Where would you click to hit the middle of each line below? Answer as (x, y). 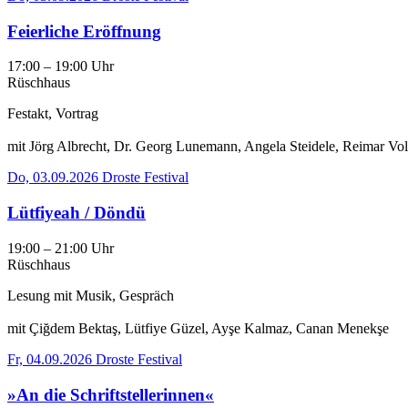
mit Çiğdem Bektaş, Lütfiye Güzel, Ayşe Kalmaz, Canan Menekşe (198, 328)
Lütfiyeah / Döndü (76, 213)
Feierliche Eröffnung (84, 31)
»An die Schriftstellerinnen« (111, 394)
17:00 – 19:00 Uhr (61, 66)
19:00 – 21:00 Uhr (61, 248)
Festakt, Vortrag (53, 114)
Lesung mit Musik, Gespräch (91, 295)
